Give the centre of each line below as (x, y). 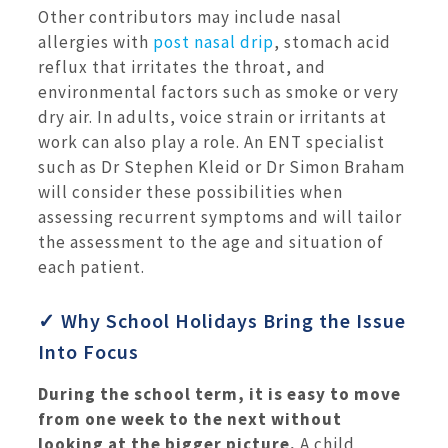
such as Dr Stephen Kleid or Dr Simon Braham (221, 166)
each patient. (91, 266)
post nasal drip (213, 41)
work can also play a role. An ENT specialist (211, 141)
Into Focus (88, 352)
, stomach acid (332, 41)
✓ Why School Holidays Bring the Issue (222, 321)
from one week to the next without (190, 419)
